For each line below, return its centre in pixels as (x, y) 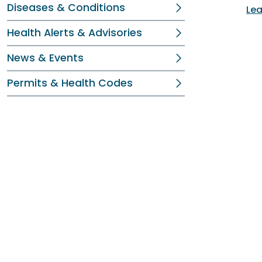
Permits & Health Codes (70, 83)
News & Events (45, 58)
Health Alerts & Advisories (75, 33)
